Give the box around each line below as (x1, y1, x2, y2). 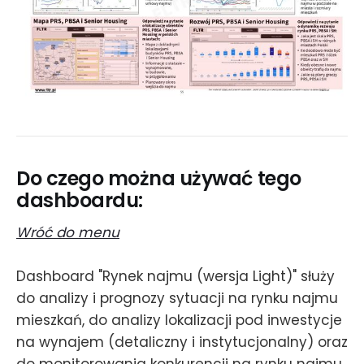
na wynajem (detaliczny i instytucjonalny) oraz (16, 332, 348, 353)
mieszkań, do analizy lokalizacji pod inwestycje (16, 310, 342, 331)
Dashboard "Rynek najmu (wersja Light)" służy (16, 266, 335, 287)
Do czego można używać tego (16, 164, 301, 192)
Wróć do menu (16, 223, 119, 243)
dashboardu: (16, 186, 143, 214)
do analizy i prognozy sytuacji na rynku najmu (16, 288, 338, 309)
